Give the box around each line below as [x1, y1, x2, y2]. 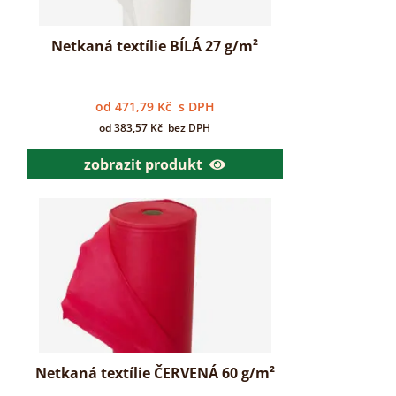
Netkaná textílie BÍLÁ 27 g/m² [51, 35, 258, 56]
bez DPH [165, 119, 210, 135]
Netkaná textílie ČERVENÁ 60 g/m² [34, 362, 275, 383]
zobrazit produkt [84, 154, 202, 174]
